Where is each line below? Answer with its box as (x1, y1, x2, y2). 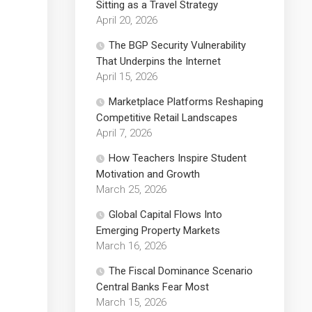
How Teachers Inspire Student (109, 151, 247, 164)
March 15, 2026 (96, 295, 166, 309)
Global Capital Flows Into (109, 208, 222, 221)
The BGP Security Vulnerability (109, 38, 246, 52)
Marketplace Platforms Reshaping (109, 95, 263, 108)
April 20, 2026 (96, 13, 157, 26)
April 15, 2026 (96, 70, 157, 83)
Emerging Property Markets (96, 224, 220, 237)
